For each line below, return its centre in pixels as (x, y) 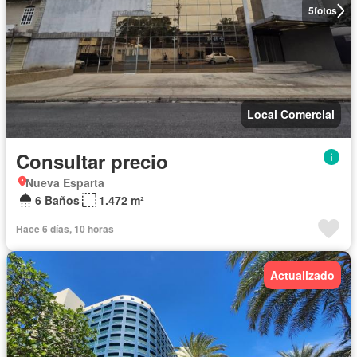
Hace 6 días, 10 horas (65, 229)
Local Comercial (291, 114)
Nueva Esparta (65, 182)
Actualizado (302, 275)
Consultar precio (92, 161)
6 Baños (57, 200)
